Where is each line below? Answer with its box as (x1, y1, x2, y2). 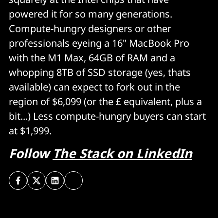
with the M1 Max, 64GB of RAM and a (9, 51, 175, 65)
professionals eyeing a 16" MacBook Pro (9, 36, 189, 50)
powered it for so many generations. (9, 7, 172, 21)
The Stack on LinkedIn (53, 145, 192, 163)
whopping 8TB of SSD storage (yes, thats (9, 66, 191, 79)
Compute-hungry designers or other (9, 22, 171, 36)
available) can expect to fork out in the (9, 80, 180, 94)
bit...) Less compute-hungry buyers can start (9, 109, 206, 123)
